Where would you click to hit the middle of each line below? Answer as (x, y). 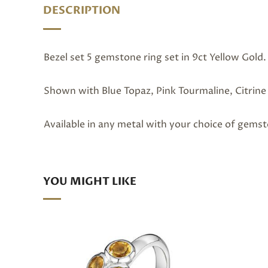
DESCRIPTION (82, 10)
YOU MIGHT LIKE (90, 181)
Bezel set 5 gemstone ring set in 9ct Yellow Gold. (155, 57)
